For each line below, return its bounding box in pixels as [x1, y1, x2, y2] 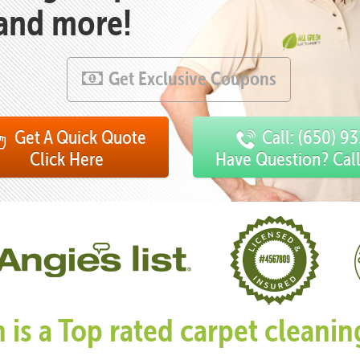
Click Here [29, 146, 104, 171]
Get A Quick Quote [14, 125, 146, 149]
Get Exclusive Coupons [108, 67, 276, 91]
